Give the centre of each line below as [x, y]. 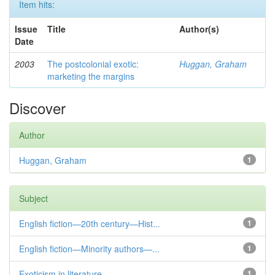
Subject [33, 198]
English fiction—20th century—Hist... [90, 223]
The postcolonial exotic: [93, 64]
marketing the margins [91, 76]
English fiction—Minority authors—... [89, 249]
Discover [37, 108]
